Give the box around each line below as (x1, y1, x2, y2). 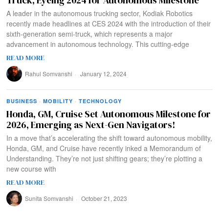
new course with (6, 163, 57, 174)
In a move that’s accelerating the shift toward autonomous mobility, (6, 132, 213, 143)
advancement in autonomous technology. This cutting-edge (6, 39, 190, 49)
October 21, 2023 (80, 194, 128, 202)
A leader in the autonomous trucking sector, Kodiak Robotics (6, 8, 193, 18)
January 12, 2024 (79, 69, 127, 78)
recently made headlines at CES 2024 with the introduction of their (6, 18, 211, 28)
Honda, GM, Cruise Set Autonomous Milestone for (6, 107, 211, 120)
